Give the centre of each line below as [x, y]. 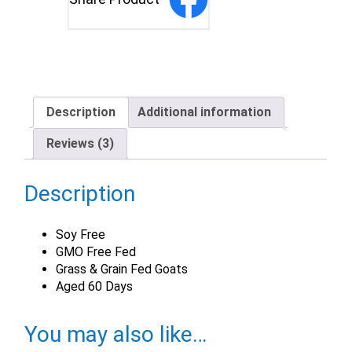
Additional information [205, 112]
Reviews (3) [81, 143]
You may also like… [116, 334]
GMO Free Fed [96, 251]
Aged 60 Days [95, 286]
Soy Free [81, 234]
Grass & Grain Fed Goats [122, 269]
